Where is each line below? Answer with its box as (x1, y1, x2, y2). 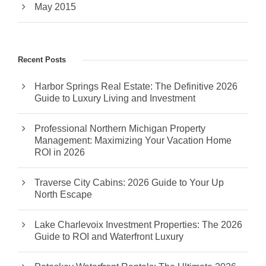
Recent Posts (18, 55, 66, 65)
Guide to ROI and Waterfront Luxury (34, 232, 183, 242)
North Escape (34, 189, 92, 200)
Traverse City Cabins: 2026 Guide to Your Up (34, 178, 224, 188)
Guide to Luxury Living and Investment (34, 93, 195, 104)
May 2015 (34, 2, 76, 12)
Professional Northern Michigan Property (34, 123, 205, 134)
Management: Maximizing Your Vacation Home (34, 135, 232, 146)
